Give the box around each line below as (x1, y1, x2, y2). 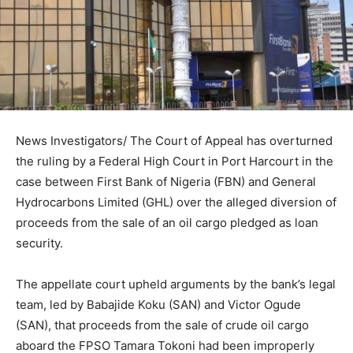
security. (16, 236, 63, 251)
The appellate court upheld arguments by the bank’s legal (16, 277, 336, 292)
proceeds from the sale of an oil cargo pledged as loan (16, 215, 318, 231)
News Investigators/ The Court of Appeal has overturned (16, 133, 333, 149)
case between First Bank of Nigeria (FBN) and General (16, 174, 316, 190)
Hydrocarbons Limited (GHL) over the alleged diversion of (16, 195, 336, 210)
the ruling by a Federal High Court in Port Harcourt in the (16, 154, 333, 169)
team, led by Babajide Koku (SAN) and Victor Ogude (16, 297, 301, 313)
